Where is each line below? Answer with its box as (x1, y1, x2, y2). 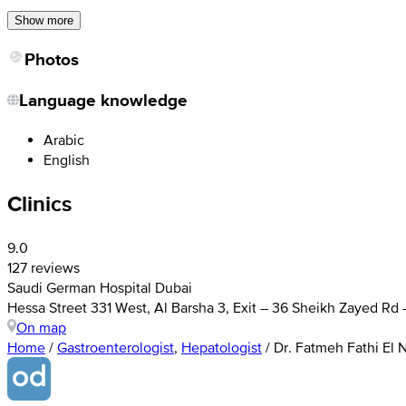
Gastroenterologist (57, 338, 174, 355)
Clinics (7, 187, 72, 219)
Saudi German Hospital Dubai (7, 278, 192, 295)
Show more (14, 13, 73, 27)
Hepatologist (181, 338, 262, 355)
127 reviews (7, 258, 80, 275)
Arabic (43, 131, 84, 149)
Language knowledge (19, 88, 188, 113)
